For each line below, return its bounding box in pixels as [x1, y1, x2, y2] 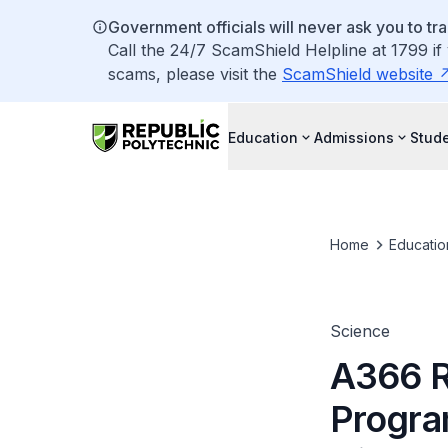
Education [228, 128, 298, 146]
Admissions [314, 128, 394, 146]
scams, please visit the [108, 64, 282, 84]
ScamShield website [282, 64, 433, 84]
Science [329, 321, 390, 341]
